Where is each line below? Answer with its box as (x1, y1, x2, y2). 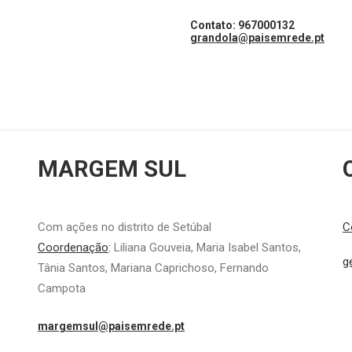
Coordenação (38, 240, 108, 255)
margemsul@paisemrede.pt (38, 320, 185, 332)
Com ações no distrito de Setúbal (38, 220, 211, 234)
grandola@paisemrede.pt (190, 31, 324, 44)
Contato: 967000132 (190, 19, 295, 31)
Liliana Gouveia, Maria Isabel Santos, (114, 240, 301, 255)
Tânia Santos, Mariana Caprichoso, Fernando (38, 261, 269, 275)
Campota (38, 281, 86, 295)
